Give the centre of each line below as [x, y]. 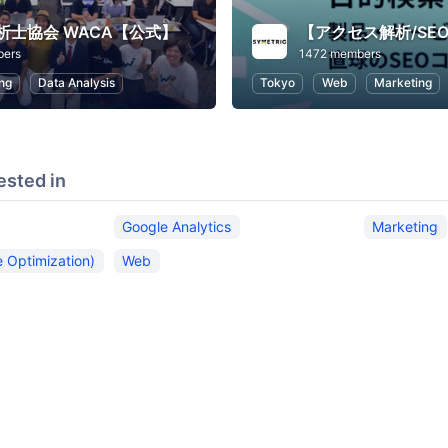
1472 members [340, 54]
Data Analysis [76, 83]
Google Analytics [177, 226]
